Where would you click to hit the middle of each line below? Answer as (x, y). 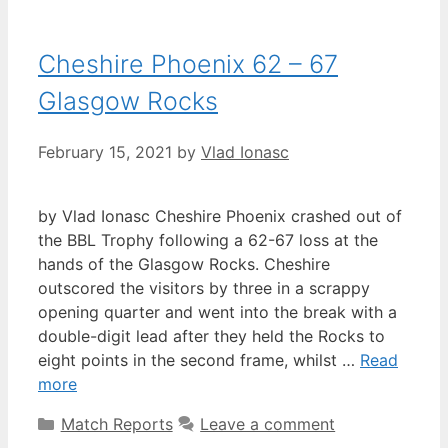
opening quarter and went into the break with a (217, 312)
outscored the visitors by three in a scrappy (204, 288)
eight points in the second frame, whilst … (199, 360)
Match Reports (116, 424)
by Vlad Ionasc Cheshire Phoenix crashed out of (220, 216)
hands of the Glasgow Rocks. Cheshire (184, 264)
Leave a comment (268, 424)
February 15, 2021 (105, 152)
